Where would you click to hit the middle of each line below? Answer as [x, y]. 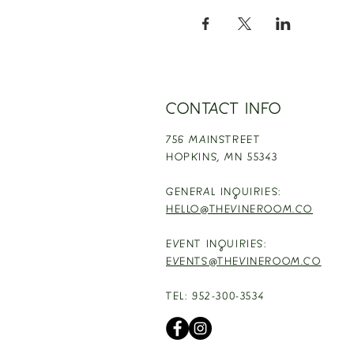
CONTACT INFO [224, 111]
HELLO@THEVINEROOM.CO [239, 210]
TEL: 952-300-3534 [215, 297]
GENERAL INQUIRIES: [224, 193]
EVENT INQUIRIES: [217, 245]
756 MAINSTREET [213, 141]
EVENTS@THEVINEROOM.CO [244, 262]
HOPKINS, [196, 158]
